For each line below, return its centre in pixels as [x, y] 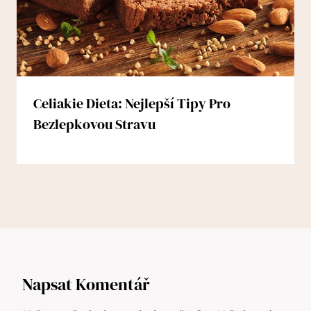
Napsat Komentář [86, 285]
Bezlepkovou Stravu [94, 125]
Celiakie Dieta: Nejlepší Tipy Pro [132, 104]
